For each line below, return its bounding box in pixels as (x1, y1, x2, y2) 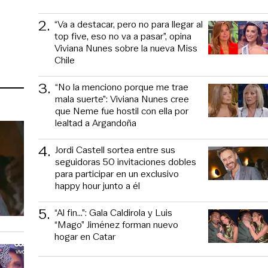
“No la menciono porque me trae (55, 80, 188, 94)
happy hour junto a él (55, 178, 140, 193)
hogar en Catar (54, 229, 115, 243)
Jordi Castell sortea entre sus (55, 142, 175, 157)
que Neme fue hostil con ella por (55, 103, 188, 118)
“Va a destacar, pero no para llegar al (54, 17, 203, 31)
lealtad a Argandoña (55, 115, 136, 130)
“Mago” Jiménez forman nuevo (54, 217, 178, 232)
